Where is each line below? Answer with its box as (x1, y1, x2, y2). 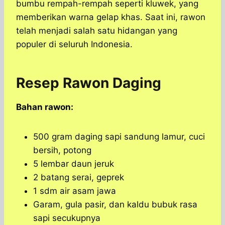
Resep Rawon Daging (16, 74, 165, 92)
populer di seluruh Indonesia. (16, 39, 133, 50)
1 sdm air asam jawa (33, 186, 116, 196)
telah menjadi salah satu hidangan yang (16, 26, 177, 36)
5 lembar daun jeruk (33, 159, 114, 169)
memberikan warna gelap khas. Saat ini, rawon (16, 12, 205, 23)
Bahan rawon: (16, 102, 73, 113)
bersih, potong (33, 145, 91, 156)
